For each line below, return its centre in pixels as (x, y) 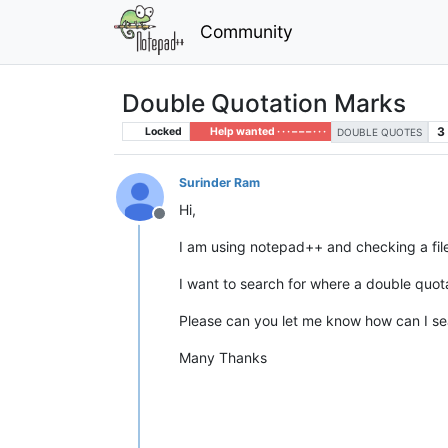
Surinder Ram (219, 182)
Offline (183, 223)
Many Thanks (223, 357)
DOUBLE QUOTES (379, 131)
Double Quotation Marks (264, 102)
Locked (162, 131)
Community (246, 31)
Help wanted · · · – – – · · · (266, 131)
